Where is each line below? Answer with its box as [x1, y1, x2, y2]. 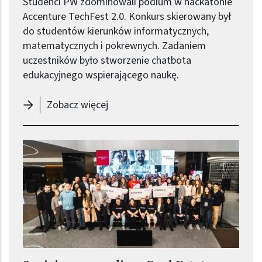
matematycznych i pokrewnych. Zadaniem [23, 39, 206, 54]
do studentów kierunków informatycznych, [23, 24, 209, 39]
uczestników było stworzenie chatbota [23, 53, 191, 68]
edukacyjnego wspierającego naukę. [23, 68, 179, 83]
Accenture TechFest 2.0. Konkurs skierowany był [23, 9, 231, 25]
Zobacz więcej [46, 98, 108, 113]
